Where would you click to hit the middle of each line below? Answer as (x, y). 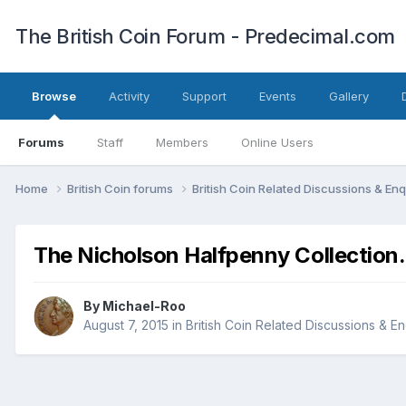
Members (182, 142)
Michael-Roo (144, 306)
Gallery (349, 96)
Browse (54, 96)
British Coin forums (121, 188)
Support (204, 96)
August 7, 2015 (126, 325)
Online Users (277, 142)
